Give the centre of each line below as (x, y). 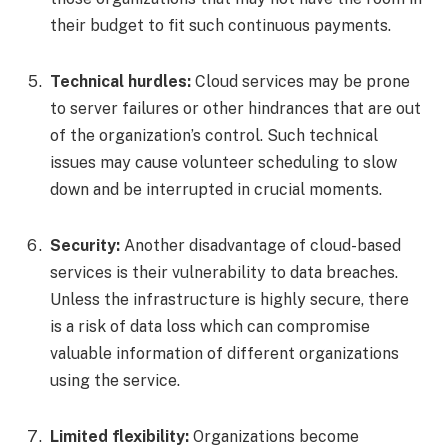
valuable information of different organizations (224, 353)
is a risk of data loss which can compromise (210, 326)
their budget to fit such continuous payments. (222, 26)
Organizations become (276, 436)
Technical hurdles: (122, 82)
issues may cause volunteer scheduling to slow (223, 163)
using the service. (115, 380)
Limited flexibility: (121, 436)
